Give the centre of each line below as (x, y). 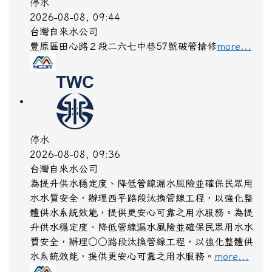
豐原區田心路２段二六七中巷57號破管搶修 (123, 50)
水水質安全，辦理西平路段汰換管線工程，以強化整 (141, 202)
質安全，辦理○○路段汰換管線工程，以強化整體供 (141, 246)
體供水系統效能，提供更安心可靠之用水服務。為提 (141, 216)
